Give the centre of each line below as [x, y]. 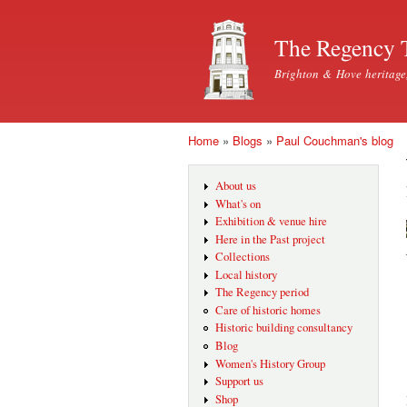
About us [235, 186]
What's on [238, 203]
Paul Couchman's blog [335, 140]
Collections [242, 257]
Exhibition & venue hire [271, 222]
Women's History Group [270, 363]
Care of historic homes [268, 310]
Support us [239, 382]
